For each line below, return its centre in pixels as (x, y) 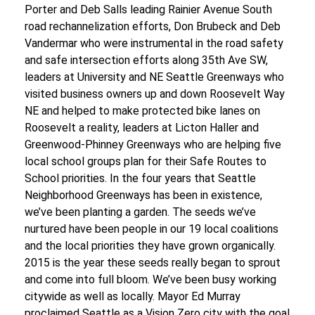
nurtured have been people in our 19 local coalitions (152, 229)
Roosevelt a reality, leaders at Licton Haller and (142, 128)
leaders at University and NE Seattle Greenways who (154, 77)
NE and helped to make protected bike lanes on (142, 111)
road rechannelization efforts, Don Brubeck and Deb (153, 26)
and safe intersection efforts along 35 (120, 60)
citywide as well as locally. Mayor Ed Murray (133, 296)
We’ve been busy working (214, 279)
